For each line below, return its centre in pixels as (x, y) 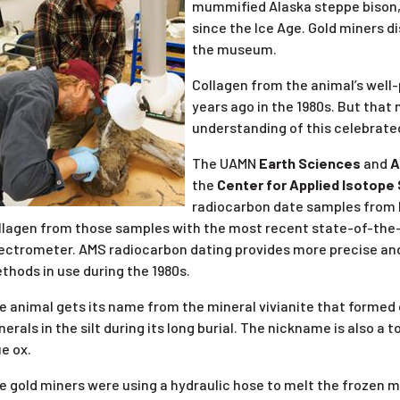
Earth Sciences (309, 162)
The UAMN (225, 162)
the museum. (234, 48)
